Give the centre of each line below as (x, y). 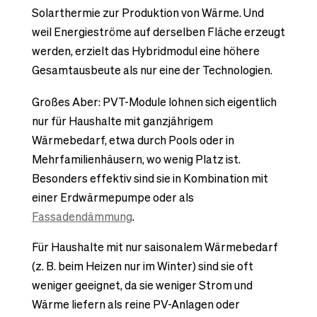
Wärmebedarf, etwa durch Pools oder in (133, 140)
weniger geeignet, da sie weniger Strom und (142, 285)
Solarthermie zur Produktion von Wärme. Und (148, 12)
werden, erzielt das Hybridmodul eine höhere (145, 51)
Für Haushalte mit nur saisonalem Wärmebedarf (155, 247)
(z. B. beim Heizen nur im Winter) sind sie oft (142, 266)
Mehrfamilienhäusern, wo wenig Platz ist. (136, 159)
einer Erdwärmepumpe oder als (113, 197)
